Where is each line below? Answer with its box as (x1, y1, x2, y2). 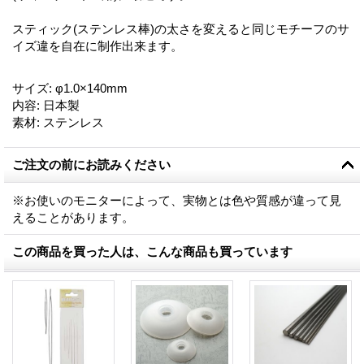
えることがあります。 (12, 210, 134, 224)
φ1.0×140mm (55, 80, 128, 95)
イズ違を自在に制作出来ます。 (12, 38, 183, 53)
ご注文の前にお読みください (12, 157, 171, 171)
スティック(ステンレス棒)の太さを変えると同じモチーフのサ (12, 21, 349, 36)
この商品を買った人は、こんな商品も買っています (12, 244, 292, 258)
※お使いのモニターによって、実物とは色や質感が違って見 (12, 193, 341, 207)
